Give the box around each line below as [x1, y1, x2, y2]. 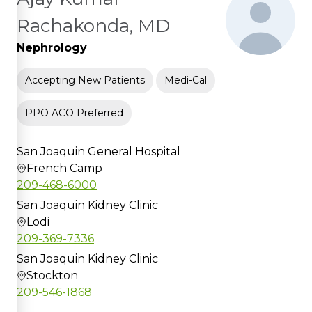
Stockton [26, 268, 78, 282]
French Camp [26, 161, 102, 175]
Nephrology [17, 40, 87, 54]
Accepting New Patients [25, 73, 145, 86]
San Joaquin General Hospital [17, 144, 180, 158]
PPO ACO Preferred [25, 106, 123, 119]
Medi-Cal [164, 73, 207, 86]
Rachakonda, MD [17, 14, 170, 37]
